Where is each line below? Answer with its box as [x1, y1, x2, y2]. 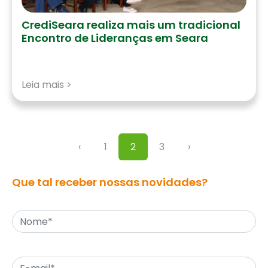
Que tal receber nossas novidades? [12, 175, 208, 190]
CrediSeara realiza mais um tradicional [22, 17, 240, 32]
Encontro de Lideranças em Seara [22, 31, 208, 45]
